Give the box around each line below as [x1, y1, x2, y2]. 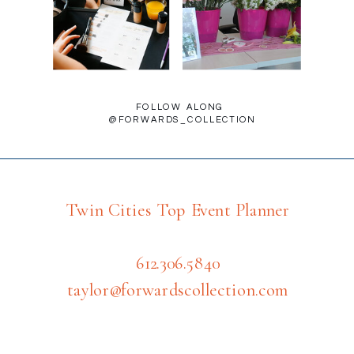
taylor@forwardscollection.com [66, 278, 288, 301]
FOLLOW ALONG [136, 101, 228, 112]
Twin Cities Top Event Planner [66, 198, 290, 221]
